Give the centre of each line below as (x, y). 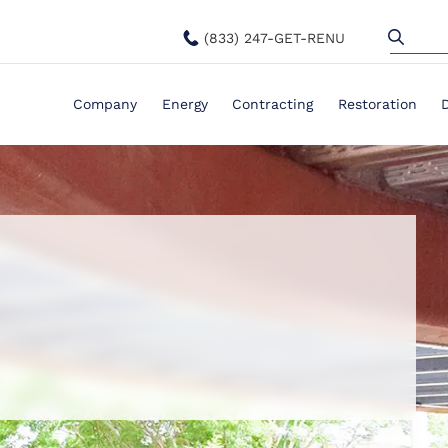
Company (104, 104)
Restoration (377, 104)
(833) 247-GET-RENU (275, 38)
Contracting (273, 104)
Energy (184, 104)
